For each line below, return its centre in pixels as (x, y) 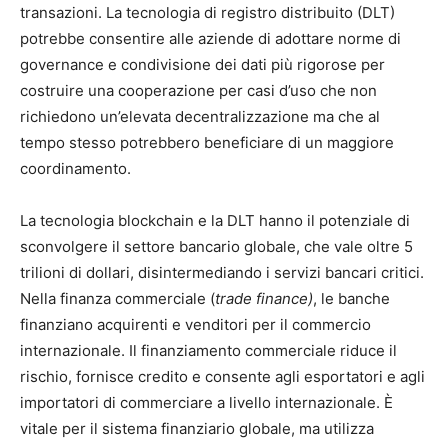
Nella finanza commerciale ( (117, 298)
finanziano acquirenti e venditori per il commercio (195, 324)
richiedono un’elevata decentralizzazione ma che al (200, 116)
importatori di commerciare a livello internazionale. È (206, 402)
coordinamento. (75, 168)
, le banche (351, 298)
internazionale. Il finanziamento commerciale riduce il (208, 350)
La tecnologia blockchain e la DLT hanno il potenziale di (215, 220)
